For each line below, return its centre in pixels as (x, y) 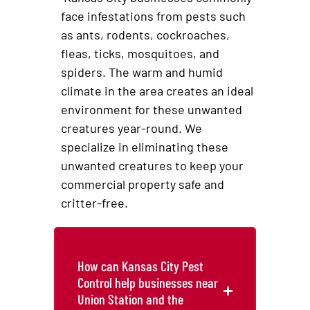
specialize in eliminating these (145, 146)
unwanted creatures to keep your (153, 165)
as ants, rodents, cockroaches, (146, 34)
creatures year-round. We (132, 128)
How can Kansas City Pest (141, 266)
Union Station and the (131, 299)
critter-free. (95, 202)
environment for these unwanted (152, 109)
